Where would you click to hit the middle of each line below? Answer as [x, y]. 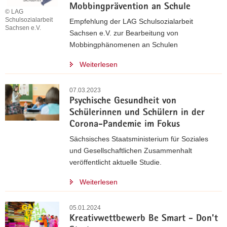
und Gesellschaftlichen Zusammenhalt [131, 151]
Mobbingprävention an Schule [130, 8]
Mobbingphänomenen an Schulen [124, 45]
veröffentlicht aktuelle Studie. [116, 162]
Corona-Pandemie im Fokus [125, 125]
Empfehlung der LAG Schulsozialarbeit [131, 22]
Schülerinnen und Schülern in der [137, 113]
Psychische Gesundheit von [123, 102]
